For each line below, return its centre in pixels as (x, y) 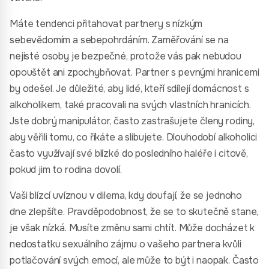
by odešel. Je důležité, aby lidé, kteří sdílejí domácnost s (129, 89)
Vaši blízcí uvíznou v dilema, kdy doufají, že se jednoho (126, 195)
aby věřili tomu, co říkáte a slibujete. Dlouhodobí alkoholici (134, 137)
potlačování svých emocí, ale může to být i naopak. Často (134, 260)
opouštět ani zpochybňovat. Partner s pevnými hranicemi (134, 72)
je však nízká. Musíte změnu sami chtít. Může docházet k (132, 228)
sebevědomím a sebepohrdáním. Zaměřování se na (119, 40)
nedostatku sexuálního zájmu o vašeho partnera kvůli (125, 244)
